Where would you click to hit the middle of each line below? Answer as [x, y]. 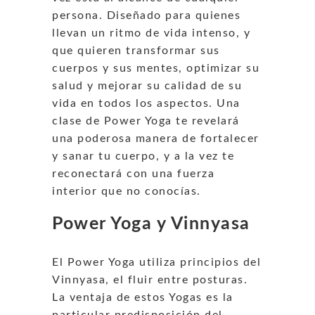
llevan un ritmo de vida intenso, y [151, 33]
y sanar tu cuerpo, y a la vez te [143, 156]
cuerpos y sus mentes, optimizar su [156, 68]
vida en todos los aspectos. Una [146, 103]
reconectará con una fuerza [133, 173]
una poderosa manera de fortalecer [156, 138]
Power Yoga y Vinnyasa [151, 224]
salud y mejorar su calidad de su [147, 85]
